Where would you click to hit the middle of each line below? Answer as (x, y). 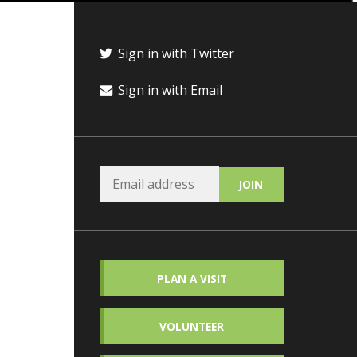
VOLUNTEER (192, 326)
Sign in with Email (169, 90)
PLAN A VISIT (192, 278)
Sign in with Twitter (175, 54)
